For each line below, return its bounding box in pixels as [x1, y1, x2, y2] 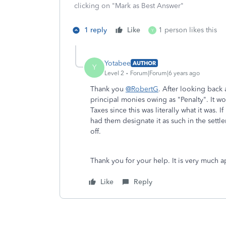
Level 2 [104, 69, 124, 77]
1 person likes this [158, 26, 217, 34]
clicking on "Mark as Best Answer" [74, 2, 184, 10]
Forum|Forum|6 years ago [130, 69, 200, 77]
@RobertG [126, 85, 158, 93]
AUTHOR [133, 60, 156, 67]
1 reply [84, 26, 107, 34]
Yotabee [104, 59, 131, 68]
